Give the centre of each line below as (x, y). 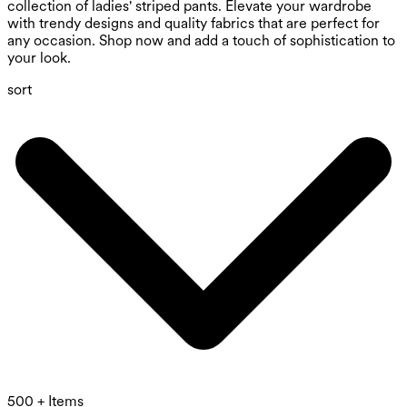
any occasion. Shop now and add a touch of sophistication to (201, 41)
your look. (39, 58)
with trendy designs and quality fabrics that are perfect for (194, 24)
